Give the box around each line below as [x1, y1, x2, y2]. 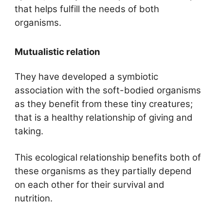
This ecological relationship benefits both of [15, 151, 201, 163]
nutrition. [15, 192, 53, 204]
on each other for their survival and [15, 179, 164, 190]
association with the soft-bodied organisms [15, 85, 201, 96]
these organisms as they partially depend [15, 165, 192, 177]
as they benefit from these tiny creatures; [15, 98, 193, 110]
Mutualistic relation [15, 46, 100, 58]
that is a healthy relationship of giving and [15, 112, 193, 124]
